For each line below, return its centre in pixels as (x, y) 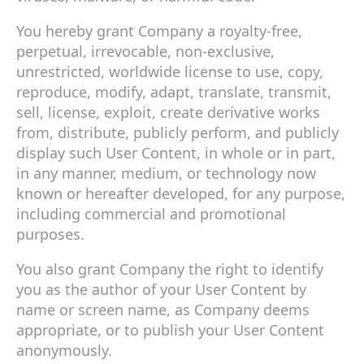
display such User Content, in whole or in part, (176, 152)
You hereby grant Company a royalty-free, (159, 30)
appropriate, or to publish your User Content (170, 329)
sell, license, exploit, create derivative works (168, 112)
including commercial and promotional (151, 213)
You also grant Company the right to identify (170, 269)
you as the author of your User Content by (161, 289)
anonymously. (64, 350)
